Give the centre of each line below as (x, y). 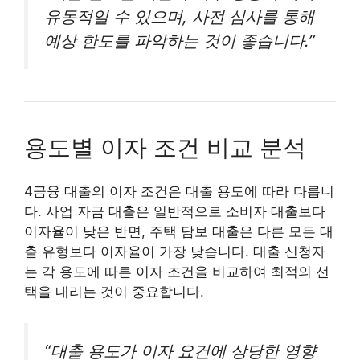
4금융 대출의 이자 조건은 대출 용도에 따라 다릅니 (179, 192)
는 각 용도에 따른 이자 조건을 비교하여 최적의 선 (177, 272)
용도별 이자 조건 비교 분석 (165, 147)
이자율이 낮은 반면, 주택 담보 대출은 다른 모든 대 (179, 232)
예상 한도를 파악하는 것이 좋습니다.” (180, 40)
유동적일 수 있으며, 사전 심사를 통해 (179, 16)
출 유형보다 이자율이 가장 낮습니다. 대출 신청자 (175, 252)
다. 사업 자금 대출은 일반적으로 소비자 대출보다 (175, 212)
